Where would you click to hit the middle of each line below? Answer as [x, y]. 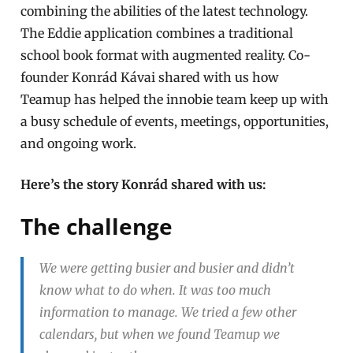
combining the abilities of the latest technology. [165, 11]
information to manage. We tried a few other [168, 312]
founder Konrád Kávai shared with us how [150, 77]
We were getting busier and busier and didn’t [167, 268]
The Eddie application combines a [125, 33]
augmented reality [228, 55]
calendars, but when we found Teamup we [160, 334]
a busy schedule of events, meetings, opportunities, [175, 121]
